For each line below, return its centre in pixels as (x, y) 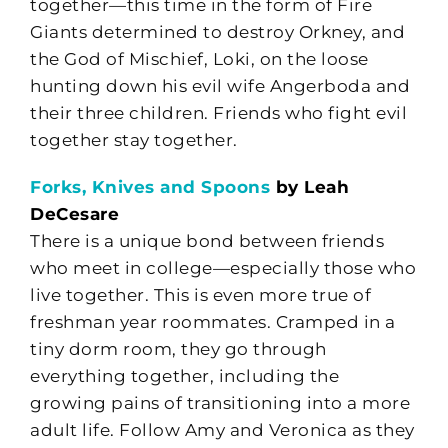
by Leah (312, 186)
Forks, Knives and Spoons (150, 186)
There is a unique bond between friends (207, 240)
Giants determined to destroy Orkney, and (217, 31)
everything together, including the (184, 375)
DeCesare (74, 213)
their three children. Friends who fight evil (218, 112)
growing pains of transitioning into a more (220, 402)
